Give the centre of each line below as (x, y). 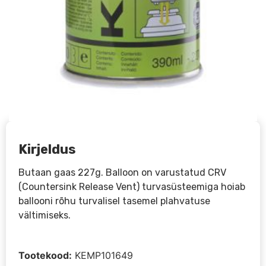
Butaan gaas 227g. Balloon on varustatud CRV (123, 173)
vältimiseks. (45, 216)
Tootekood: (45, 256)
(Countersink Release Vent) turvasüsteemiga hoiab (132, 187)
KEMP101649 (104, 256)
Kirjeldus (47, 150)
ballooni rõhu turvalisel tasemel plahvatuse (115, 201)
